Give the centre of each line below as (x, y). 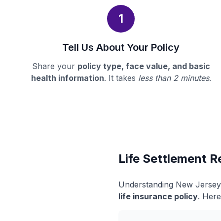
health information (67, 78)
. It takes (121, 78)
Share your (55, 66)
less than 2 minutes (173, 78)
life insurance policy (158, 196)
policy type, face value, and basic (144, 66)
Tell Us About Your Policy (121, 47)
